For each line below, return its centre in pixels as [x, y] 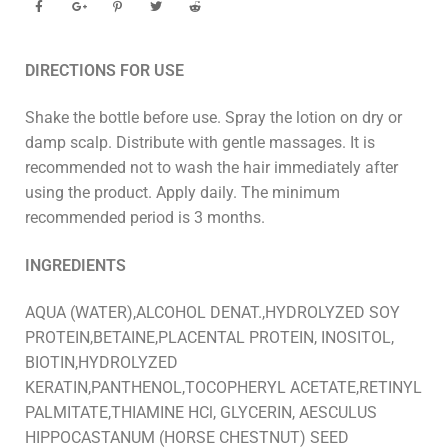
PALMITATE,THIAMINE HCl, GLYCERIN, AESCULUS [201, 413]
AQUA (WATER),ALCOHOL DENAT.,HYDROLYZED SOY [212, 313]
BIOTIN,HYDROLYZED [101, 363]
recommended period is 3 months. [145, 218]
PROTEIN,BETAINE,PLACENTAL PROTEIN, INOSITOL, [209, 338]
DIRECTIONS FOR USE [104, 70]
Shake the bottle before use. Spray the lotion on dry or [213, 118]
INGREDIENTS [75, 265]
